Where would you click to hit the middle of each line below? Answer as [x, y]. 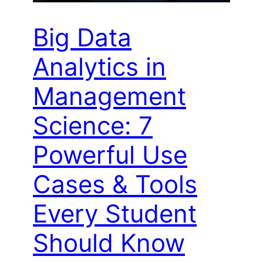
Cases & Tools [115, 184]
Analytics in [100, 67]
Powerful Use [110, 155]
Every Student [115, 214]
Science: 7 [93, 126]
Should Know [109, 243]
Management [109, 96]
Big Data [82, 38]
